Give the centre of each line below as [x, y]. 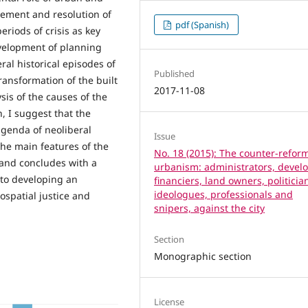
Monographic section [203, 256]
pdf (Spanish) [201, 25]
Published [175, 74]
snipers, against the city [210, 208]
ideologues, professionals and [224, 195]
